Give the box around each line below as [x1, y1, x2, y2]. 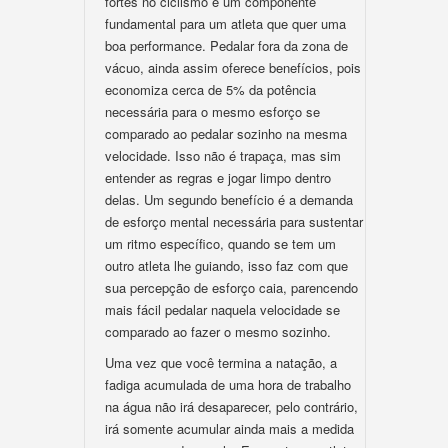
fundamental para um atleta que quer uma [105, 14, 346, 33]
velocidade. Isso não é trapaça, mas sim [105, 146, 341, 165]
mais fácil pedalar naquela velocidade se [105, 300, 340, 319]
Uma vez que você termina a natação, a [105, 353, 337, 372]
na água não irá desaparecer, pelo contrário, [105, 397, 358, 416]
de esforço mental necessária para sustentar [105, 212, 363, 231]
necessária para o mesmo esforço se [105, 102, 320, 121]
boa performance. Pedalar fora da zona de [105, 36, 348, 55]
